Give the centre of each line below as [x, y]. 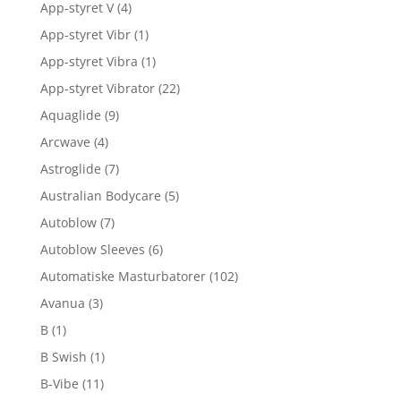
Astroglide [70, 169]
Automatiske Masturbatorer [123, 277]
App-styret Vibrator [97, 89]
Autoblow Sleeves [92, 250]
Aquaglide [70, 115]
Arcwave [65, 142]
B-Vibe [59, 384]
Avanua [62, 303]
